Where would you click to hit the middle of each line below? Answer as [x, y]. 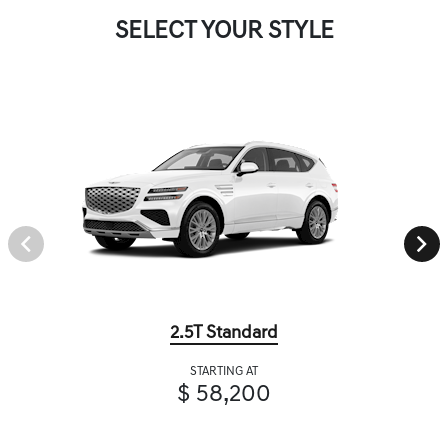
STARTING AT [224, 372]
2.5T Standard [224, 334]
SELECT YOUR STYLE [224, 32]
